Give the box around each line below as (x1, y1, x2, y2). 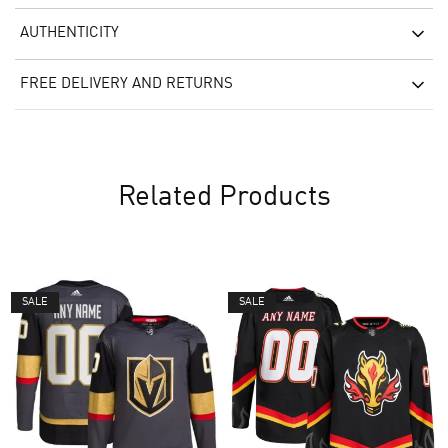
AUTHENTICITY (20, 25, 119, 41)
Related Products (117, 183, 331, 212)
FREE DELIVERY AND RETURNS (20, 76, 233, 92)
